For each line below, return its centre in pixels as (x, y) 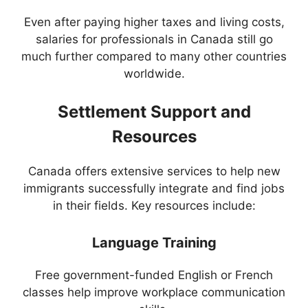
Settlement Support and (154, 112)
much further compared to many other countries (154, 56)
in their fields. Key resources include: (154, 206)
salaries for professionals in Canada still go (154, 39)
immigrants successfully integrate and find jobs (154, 189)
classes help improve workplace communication (154, 292)
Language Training (154, 242)
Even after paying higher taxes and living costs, (154, 22)
